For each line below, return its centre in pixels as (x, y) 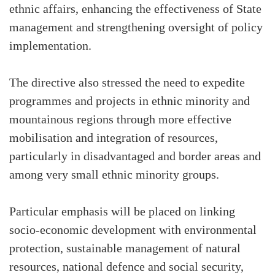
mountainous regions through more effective (120, 120)
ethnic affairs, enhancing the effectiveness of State (135, 10)
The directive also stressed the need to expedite (127, 83)
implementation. (50, 46)
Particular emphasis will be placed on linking (122, 212)
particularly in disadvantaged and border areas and (135, 157)
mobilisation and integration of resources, (114, 138)
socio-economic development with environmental (133, 230)
